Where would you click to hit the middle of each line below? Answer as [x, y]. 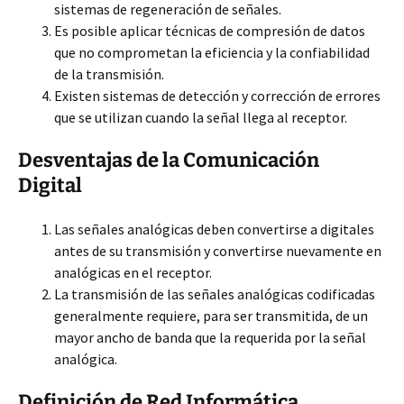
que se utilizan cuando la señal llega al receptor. [201, 117]
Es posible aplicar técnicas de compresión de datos [210, 31]
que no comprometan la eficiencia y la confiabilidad [212, 52]
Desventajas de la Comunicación [169, 160]
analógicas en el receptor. [133, 272]
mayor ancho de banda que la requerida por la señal [210, 337]
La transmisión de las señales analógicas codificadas [215, 294]
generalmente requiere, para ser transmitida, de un [211, 316]
